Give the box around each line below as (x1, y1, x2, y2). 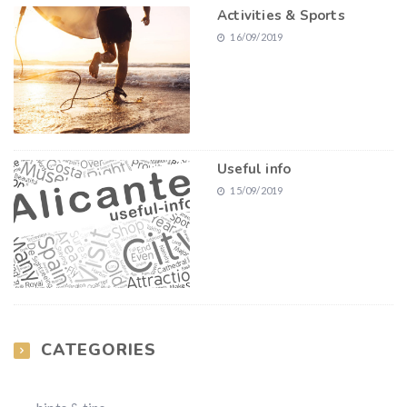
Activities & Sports (217, 6, 345, 25)
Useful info (217, 160, 292, 179)
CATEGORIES (41, 338, 156, 361)
